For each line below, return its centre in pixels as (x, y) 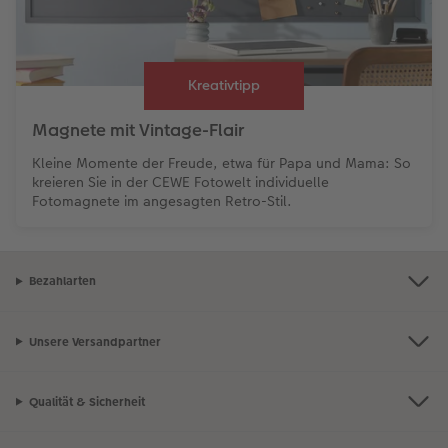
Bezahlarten (62, 281)
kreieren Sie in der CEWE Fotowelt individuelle (180, 181)
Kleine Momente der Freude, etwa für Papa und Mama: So (221, 162)
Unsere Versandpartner (94, 341)
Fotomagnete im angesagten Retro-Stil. (162, 200)
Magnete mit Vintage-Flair (138, 129)
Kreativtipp (224, 85)
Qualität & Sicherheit (86, 401)
